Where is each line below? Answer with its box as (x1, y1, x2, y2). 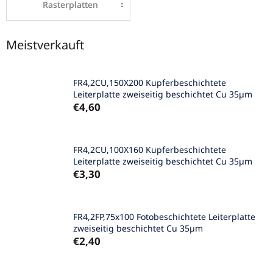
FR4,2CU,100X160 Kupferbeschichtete (73, 143, 226, 155)
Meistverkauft (6, 36, 84, 53)
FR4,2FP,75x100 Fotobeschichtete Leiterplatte (73, 210, 255, 222)
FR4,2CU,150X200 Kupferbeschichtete (73, 76, 226, 88)
